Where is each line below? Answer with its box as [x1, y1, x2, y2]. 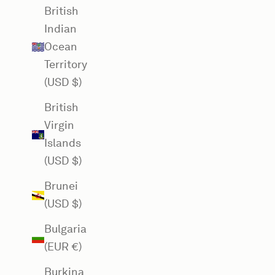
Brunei [44, 179, 78, 193]
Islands [44, 136, 81, 150]
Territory [44, 58, 87, 71]
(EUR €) [44, 240, 82, 254]
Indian [44, 22, 77, 36]
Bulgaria [44, 222, 87, 236]
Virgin [44, 118, 74, 132]
